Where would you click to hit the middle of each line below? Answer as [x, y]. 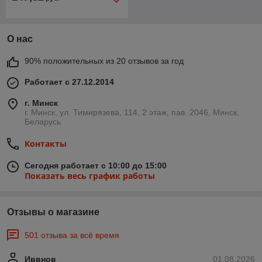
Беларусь [43, 122]
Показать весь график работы [90, 176]
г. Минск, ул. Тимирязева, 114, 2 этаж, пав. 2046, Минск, [132, 112]
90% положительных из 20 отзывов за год [104, 61]
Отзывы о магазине [53, 212]
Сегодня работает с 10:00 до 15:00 [96, 166]
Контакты [46, 144]
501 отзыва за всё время [72, 235]
